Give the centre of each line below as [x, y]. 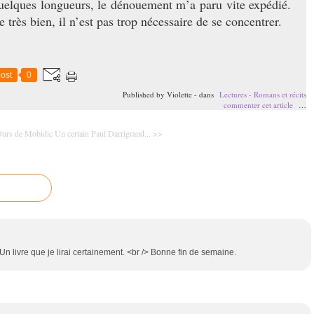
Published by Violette [157, 95]
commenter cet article [259, 105]
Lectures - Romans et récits [263, 95]
